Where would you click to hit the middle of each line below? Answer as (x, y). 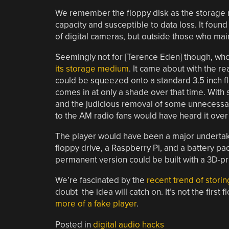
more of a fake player (96, 203)
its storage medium (92, 68)
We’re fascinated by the (101, 180)
